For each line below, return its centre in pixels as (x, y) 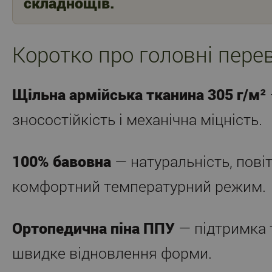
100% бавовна (62, 161)
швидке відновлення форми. (112, 253)
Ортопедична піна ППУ (93, 228)
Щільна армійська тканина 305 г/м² (139, 94)
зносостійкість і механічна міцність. (137, 119)
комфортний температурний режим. (139, 186)
